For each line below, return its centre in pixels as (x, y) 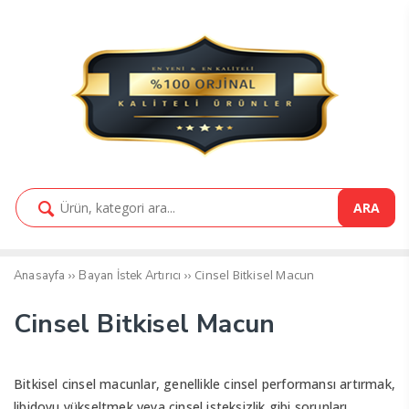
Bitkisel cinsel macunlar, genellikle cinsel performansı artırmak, (205, 384)
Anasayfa (40, 276)
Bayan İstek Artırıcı (130, 276)
